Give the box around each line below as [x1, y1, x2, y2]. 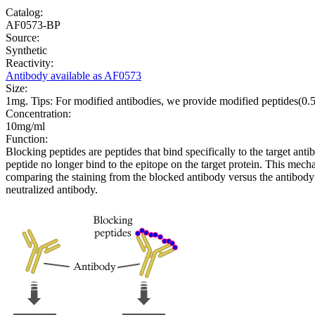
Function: [6, 132, 48, 145]
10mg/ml [6, 120, 45, 132]
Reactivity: [6, 56, 53, 69]
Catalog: [6, 6, 43, 18]
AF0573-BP [6, 18, 60, 31]
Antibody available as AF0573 [6, 69, 141, 82]
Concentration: [6, 107, 71, 120]
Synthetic [6, 44, 47, 56]
